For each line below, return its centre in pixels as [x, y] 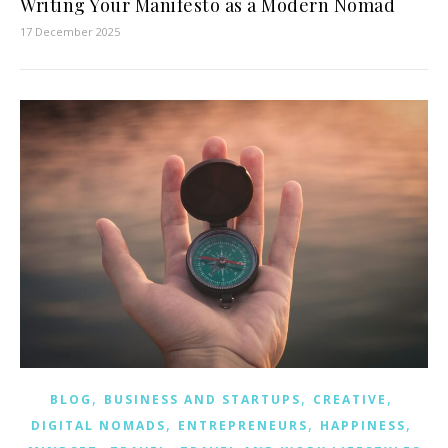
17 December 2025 [70, 32]
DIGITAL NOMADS [98, 425]
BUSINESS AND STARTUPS [202, 399]
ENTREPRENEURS [242, 425]
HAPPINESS [362, 425]
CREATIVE [349, 399]
